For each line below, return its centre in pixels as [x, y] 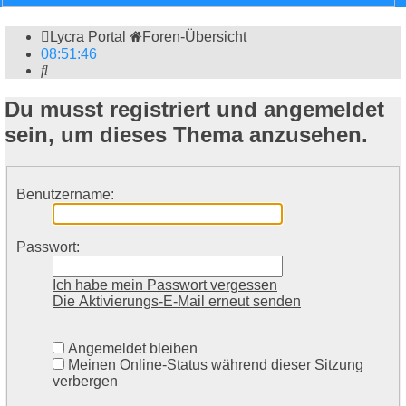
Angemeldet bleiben [131, 348]
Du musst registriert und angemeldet [194, 110]
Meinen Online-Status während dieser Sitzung [214, 364]
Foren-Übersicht [194, 37]
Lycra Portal [88, 37]
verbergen [85, 381]
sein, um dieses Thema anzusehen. [186, 135]
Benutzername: [65, 194]
